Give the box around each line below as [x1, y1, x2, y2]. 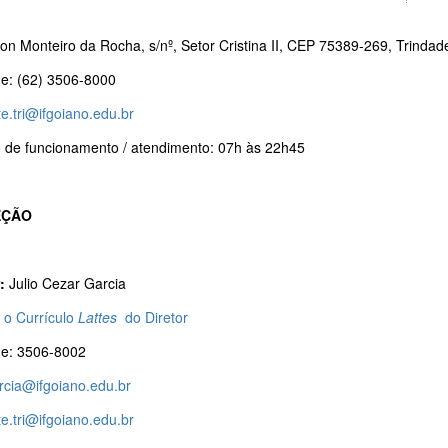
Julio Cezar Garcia [5, 273, 130, 294]
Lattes [78, 307, 121, 328]
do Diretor [121, 307, 188, 328]
